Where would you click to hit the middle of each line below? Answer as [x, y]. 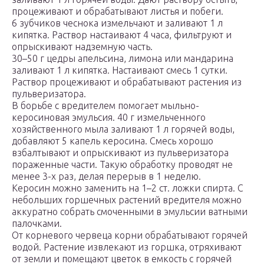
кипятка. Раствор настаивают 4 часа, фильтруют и [122, 35]
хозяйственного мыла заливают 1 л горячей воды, [123, 129]
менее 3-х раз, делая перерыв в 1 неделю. [106, 176]
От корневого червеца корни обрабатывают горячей [130, 235]
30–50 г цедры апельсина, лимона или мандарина [123, 59]
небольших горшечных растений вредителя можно [127, 200]
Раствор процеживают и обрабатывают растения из [127, 82]
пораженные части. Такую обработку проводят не [122, 165]
